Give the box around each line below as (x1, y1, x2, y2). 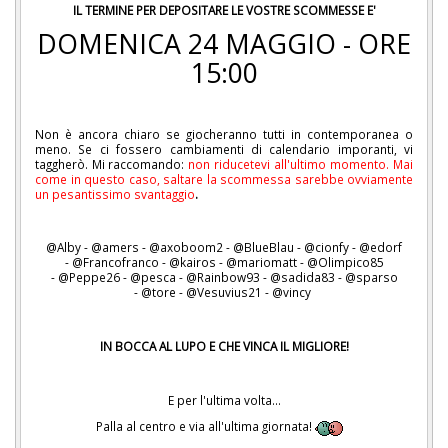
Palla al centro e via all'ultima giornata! (95, 418, 315, 435)
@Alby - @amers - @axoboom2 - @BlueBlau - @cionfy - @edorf (46, 239, 402, 256)
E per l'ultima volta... (167, 391, 281, 408)
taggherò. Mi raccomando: (35, 155, 188, 172)
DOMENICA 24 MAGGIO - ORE (37, 26, 411, 63)
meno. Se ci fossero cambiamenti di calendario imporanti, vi (35, 140, 413, 157)
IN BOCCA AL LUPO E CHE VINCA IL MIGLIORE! (99, 337, 349, 354)
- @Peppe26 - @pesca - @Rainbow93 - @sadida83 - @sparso (50, 269, 398, 286)
